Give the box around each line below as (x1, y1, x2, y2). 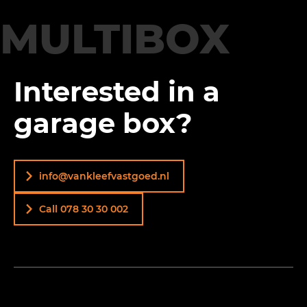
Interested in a (14, 75, 220, 108)
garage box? (14, 106, 193, 140)
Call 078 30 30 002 (39, 203, 128, 215)
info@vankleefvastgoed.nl (39, 170, 169, 182)
